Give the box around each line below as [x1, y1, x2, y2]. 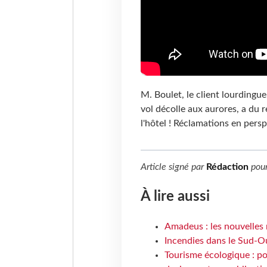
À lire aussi [140, 189, 210, 204]
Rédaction [206, 162, 249, 172]
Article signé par [140, 162, 206, 172]
